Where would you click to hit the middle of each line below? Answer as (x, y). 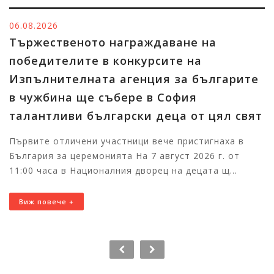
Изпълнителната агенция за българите (134, 79)
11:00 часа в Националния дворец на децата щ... (123, 171)
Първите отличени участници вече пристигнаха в (127, 141)
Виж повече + (46, 202)
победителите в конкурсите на (106, 61)
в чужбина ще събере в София (103, 98)
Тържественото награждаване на (113, 43)
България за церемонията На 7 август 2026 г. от (124, 156)
